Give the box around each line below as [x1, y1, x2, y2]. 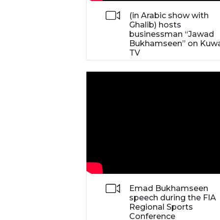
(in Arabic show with [129, 10, 209, 20]
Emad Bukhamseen [129, 184, 209, 193]
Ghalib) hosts [129, 20, 182, 29]
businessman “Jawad [129, 29, 215, 39]
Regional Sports [129, 202, 193, 212]
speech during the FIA [129, 193, 217, 203]
